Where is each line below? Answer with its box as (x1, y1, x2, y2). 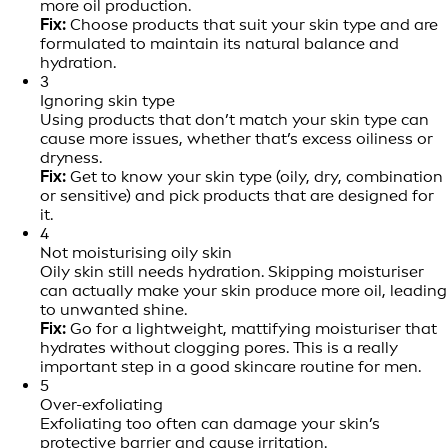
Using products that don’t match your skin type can (40, 109, 429, 129)
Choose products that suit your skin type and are (66, 14, 438, 34)
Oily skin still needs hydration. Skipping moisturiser (40, 261, 424, 281)
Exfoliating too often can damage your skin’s (40, 413, 380, 433)
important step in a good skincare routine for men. (40, 356, 425, 376)
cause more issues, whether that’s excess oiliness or (40, 128, 433, 148)
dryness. (40, 147, 102, 167)
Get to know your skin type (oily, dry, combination (66, 166, 443, 186)
